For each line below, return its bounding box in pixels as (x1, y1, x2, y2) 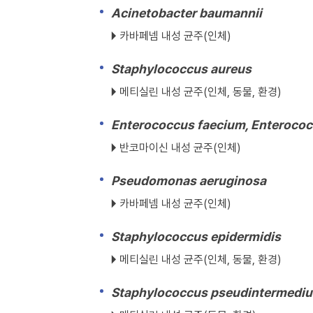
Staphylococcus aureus (111, 61, 252, 76)
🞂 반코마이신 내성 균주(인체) (111, 141, 241, 154)
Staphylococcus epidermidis (111, 229, 281, 244)
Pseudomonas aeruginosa (111, 173, 266, 188)
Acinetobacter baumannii (111, 6, 262, 20)
